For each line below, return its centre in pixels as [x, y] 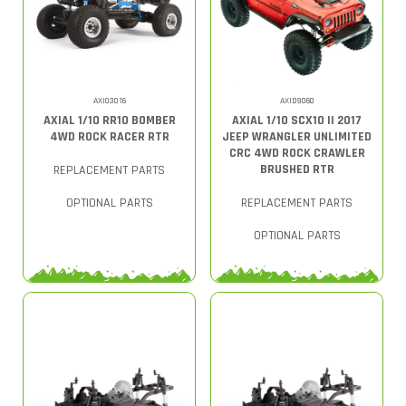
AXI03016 [109, 100]
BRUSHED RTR [297, 169]
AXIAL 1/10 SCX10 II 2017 [297, 120]
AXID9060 [297, 100]
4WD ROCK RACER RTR [109, 136]
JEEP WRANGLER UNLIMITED [297, 136]
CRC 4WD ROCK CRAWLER [297, 153]
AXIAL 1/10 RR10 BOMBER [109, 120]
